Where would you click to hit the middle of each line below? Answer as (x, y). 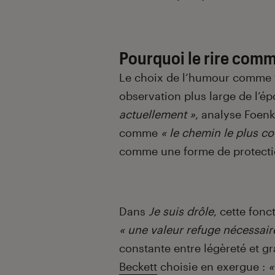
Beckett (138, 266)
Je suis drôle (181, 211)
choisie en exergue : (213, 266)
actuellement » (157, 114)
